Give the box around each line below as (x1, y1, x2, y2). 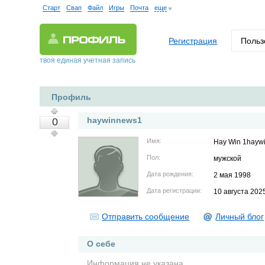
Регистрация (169, 36, 218, 46)
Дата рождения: (147, 170, 194, 177)
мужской (214, 154, 242, 163)
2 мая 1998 (214, 171, 251, 179)
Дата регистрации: (147, 187, 202, 194)
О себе (87, 239, 116, 248)
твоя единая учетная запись (40, 56, 136, 64)
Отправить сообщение (102, 212, 190, 221)
